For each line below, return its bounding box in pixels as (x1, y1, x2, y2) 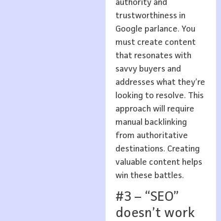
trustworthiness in (115, 11, 185, 20)
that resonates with (115, 51, 191, 60)
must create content (115, 37, 196, 47)
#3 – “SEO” (115, 190, 179, 205)
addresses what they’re (115, 77, 205, 87)
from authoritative (115, 131, 188, 140)
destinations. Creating (115, 144, 200, 153)
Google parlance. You (115, 24, 195, 34)
